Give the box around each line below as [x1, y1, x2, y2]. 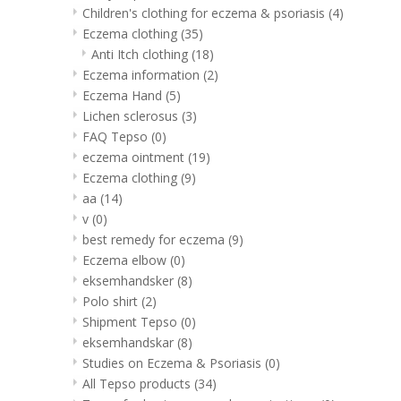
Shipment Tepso [82, 312, 181, 330]
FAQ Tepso [82, 127, 151, 145]
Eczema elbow [82, 251, 170, 269]
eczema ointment [82, 148, 188, 166]
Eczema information [82, 65, 203, 83]
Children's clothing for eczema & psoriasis [82, 4, 328, 21]
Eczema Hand [82, 86, 166, 104]
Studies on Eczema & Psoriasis [82, 354, 265, 371]
